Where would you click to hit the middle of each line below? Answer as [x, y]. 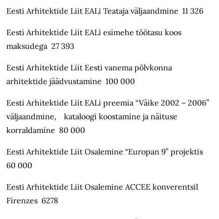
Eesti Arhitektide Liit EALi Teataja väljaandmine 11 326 [105, 11]
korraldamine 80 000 [46, 130]
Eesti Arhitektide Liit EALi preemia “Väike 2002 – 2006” [108, 103]
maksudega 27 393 [41, 46]
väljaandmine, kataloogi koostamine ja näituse [92, 117]
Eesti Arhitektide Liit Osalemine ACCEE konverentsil [102, 187]
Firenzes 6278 [33, 201]
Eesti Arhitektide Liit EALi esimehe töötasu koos [94, 33]
